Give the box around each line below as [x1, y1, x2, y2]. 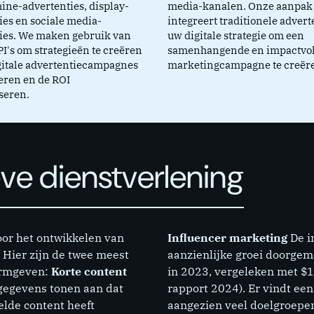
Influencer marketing [168, 231, 287, 245]
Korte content [51, 264, 127, 279]
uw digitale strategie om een [168, 29, 304, 43]
